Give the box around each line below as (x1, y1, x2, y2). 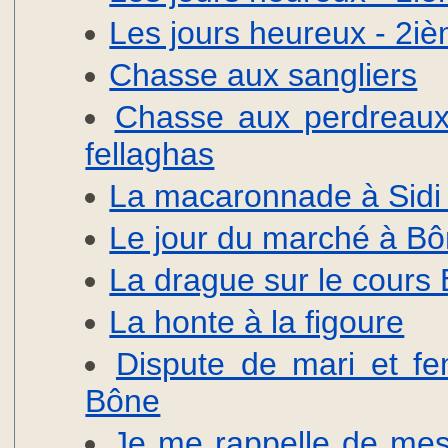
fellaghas (85, 135, 215, 172)
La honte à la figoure (109, 303, 405, 340)
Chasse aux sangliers (109, 56, 418, 93)
